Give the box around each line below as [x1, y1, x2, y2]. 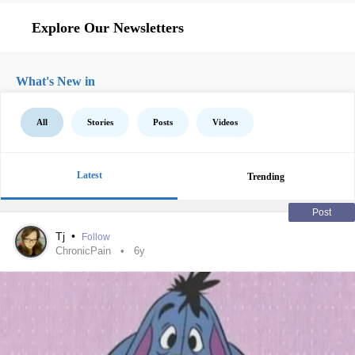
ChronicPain [55, 245, 111, 257]
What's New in [16, 74, 95, 88]
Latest [76, 170, 102, 181]
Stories [87, 117, 113, 127]
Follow [82, 231, 110, 242]
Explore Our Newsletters [32, 20, 184, 36]
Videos [212, 117, 238, 127]
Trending [247, 170, 284, 182]
